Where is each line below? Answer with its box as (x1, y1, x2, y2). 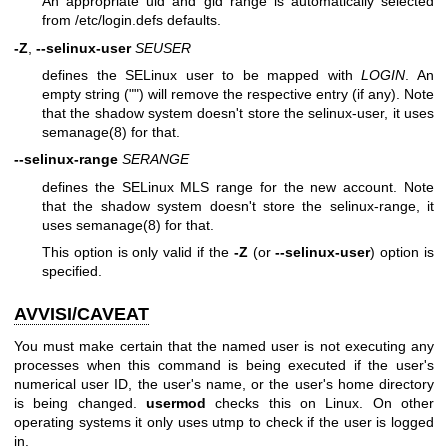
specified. (42, 263, 102, 280)
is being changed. (14, 394, 146, 411)
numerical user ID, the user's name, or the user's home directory (14, 375, 434, 392)
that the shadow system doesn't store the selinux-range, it (42, 197, 434, 214)
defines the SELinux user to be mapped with (42, 67, 362, 84)
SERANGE (122, 151, 189, 168)
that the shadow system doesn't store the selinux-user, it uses (42, 105, 434, 122)
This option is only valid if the (42, 244, 234, 261)
